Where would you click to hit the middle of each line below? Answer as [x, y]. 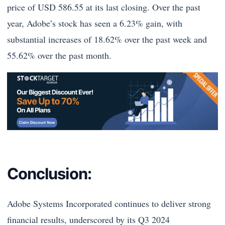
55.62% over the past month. [59, 55]
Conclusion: [51, 173]
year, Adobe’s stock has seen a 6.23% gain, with [95, 23]
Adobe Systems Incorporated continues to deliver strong [109, 204]
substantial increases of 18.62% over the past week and [107, 39]
